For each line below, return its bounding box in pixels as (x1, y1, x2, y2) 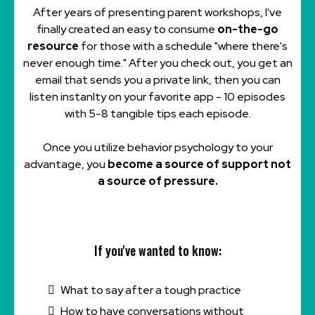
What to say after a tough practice (60, 283, 241, 298)
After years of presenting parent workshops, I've (33, 5, 282, 20)
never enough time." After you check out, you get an (22, 56, 292, 71)
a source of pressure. (97, 174, 218, 189)
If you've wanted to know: (94, 241, 221, 260)
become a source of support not (108, 157, 291, 172)
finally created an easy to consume (37, 22, 217, 37)
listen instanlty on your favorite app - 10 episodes (30, 89, 285, 105)
